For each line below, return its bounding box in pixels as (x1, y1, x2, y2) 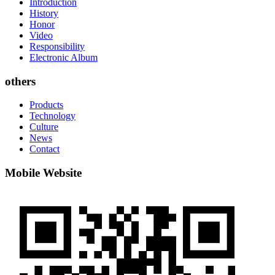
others (5, 74, 36, 88)
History (29, 7, 58, 18)
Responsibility (29, 41, 85, 52)
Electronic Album (29, 52, 98, 63)
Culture (29, 122, 58, 133)
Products (29, 99, 63, 110)
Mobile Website (5, 166, 82, 180)
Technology (29, 110, 76, 122)
